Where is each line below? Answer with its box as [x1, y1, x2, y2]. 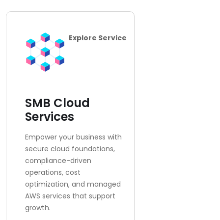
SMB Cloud [25, 95, 90, 111]
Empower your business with [25, 132, 122, 142]
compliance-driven [25, 156, 91, 165]
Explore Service [69, 33, 127, 43]
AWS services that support [25, 191, 115, 201]
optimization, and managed [25, 179, 121, 189]
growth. [25, 203, 51, 213]
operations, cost [25, 167, 81, 177]
